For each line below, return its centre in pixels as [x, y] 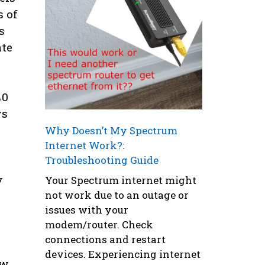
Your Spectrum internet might [121, 180]
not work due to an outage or [117, 195]
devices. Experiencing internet [123, 254]
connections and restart [105, 239]
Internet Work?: [85, 146]
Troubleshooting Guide [102, 160]
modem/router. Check [99, 224]
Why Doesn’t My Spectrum [111, 131]
